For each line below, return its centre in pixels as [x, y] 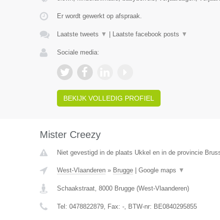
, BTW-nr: [139, 207]
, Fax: [113, 207]
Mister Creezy [70, 135]
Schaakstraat [76, 189]
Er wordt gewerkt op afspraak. [99, 16]
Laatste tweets [79, 34]
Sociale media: [78, 53]
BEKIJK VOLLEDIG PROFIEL [109, 98]
